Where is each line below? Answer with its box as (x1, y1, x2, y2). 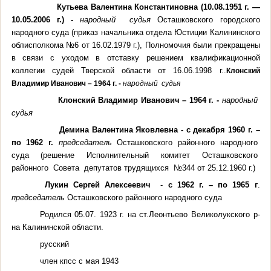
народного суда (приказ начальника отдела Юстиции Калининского (11, 27, 260, 37)
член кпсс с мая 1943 (39, 256, 119, 266)
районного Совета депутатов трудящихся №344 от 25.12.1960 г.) (11, 163, 255, 172)
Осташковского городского (150, 15, 260, 24)
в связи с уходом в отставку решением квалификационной (11, 53, 260, 62)
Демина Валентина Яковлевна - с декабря (59, 125, 229, 134)
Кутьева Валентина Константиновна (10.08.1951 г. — (57, 2, 260, 11)
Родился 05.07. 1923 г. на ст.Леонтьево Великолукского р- (39, 209, 260, 219)
